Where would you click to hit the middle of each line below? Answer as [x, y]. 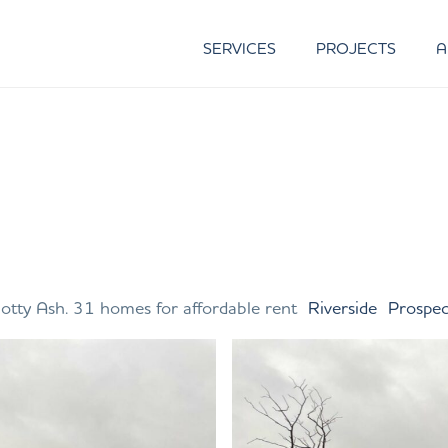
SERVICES [240, 48]
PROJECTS [356, 48]
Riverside [342, 307]
